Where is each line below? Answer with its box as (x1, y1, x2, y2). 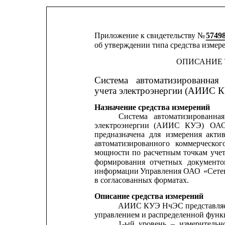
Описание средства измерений (94, 192, 203, 201)
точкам (183, 148, 208, 157)
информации (94, 166, 141, 175)
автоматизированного (94, 139, 170, 148)
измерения (165, 130, 202, 139)
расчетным (143, 148, 181, 157)
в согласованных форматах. (94, 175, 189, 184)
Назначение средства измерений (94, 102, 210, 111)
